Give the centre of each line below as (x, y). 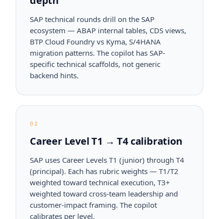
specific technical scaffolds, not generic (95, 64)
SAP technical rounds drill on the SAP (92, 19)
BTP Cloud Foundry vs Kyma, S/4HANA (95, 42)
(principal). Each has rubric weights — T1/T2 (104, 171)
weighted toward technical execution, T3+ (100, 182)
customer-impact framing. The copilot (93, 205)
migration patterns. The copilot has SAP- (98, 53)
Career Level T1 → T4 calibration (106, 141)
